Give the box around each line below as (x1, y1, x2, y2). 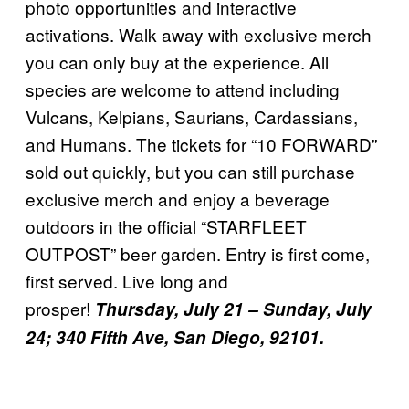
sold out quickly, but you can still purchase (26, 158, 355, 184)
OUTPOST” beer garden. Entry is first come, (26, 240, 370, 266)
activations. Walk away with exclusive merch (26, 21, 372, 47)
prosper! (26, 295, 95, 320)
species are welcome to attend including (26, 76, 340, 101)
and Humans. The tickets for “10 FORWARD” (26, 131, 377, 156)
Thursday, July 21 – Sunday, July (95, 296, 372, 321)
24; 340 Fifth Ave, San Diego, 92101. (26, 324, 324, 350)
